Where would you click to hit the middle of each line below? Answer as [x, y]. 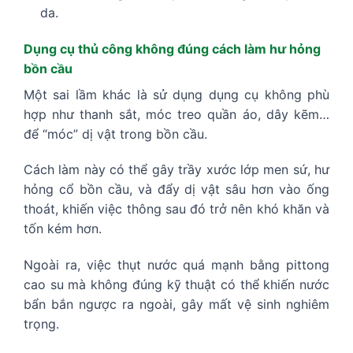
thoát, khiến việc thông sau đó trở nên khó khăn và [176, 209]
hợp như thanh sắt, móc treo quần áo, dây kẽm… [176, 114]
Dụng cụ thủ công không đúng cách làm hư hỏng [172, 48]
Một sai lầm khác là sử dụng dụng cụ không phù [176, 94]
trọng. [41, 324]
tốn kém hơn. [63, 229]
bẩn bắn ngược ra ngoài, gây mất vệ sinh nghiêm [176, 305]
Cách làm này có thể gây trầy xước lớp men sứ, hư [176, 170]
